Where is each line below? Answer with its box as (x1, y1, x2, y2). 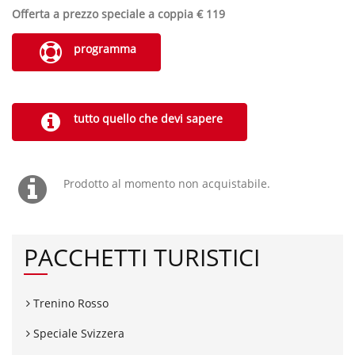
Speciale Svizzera (30, 326, 124, 341)
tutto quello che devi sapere (71, 111, 223, 126)
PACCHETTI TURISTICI (24, 241, 260, 273)
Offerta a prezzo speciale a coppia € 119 (12, 6, 225, 21)
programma (71, 41, 137, 56)
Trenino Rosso (30, 296, 109, 311)
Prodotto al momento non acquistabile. (63, 176, 271, 191)
